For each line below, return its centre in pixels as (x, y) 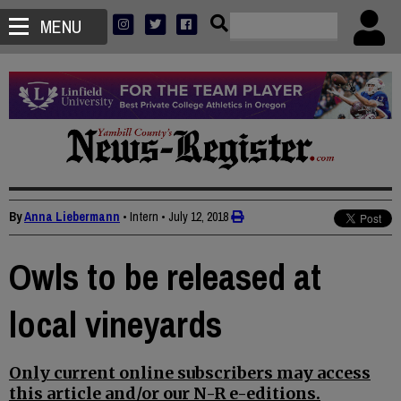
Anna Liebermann (72, 217)
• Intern (141, 217)
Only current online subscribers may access (190, 373)
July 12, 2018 (198, 217)
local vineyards (115, 325)
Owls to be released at (165, 277)
